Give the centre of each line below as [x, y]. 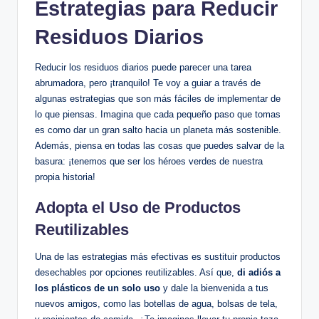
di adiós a [259, 273]
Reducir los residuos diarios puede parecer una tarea [143, 68]
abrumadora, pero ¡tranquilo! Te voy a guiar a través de [148, 83]
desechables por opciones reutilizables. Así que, [136, 273]
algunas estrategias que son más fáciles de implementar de [158, 99]
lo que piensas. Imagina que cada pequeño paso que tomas [158, 115]
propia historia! [65, 177]
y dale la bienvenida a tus [214, 288]
